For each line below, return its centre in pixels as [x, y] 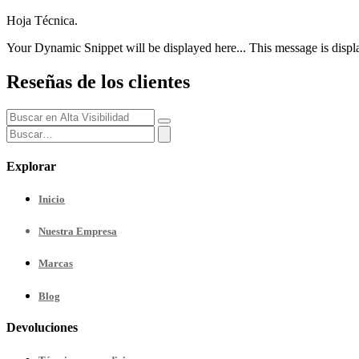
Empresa [97, 232]
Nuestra [57, 232]
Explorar [31, 166]
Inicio [52, 200]
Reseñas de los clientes [98, 81]
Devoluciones [42, 327]
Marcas [56, 264]
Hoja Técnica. [42, 20]
